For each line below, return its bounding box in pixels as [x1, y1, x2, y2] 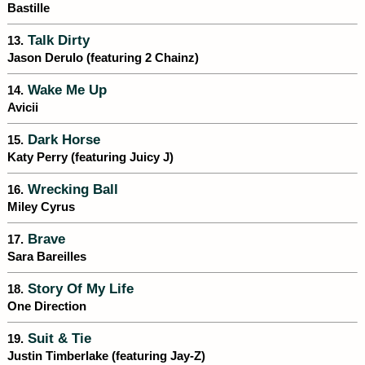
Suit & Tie [24, 331, 91, 346]
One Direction [7, 300, 86, 314]
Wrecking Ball [24, 182, 118, 197]
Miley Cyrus [7, 200, 75, 214]
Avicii [7, 101, 38, 115]
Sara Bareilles [7, 250, 86, 264]
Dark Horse [24, 132, 100, 147]
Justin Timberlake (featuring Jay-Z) [7, 350, 205, 363]
